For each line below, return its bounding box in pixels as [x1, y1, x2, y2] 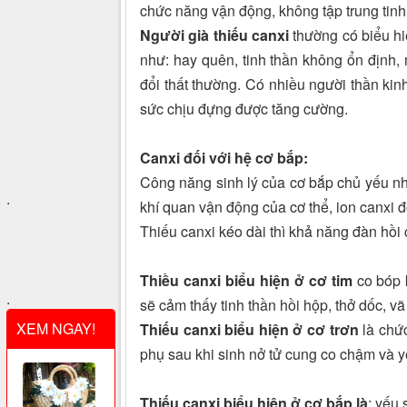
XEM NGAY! [16, 318, 95, 339]
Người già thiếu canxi [140, 25, 289, 46]
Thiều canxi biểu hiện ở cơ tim [140, 270, 352, 292]
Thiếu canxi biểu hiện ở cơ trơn [140, 319, 359, 341]
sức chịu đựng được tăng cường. [140, 98, 348, 120]
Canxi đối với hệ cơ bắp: [140, 147, 308, 169]
